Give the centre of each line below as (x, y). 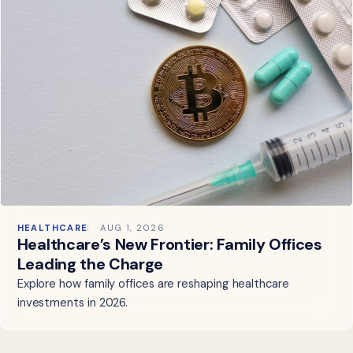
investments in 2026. (72, 303)
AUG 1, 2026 (133, 228)
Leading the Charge (90, 264)
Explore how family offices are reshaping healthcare (153, 284)
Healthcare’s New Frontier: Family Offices (169, 245)
